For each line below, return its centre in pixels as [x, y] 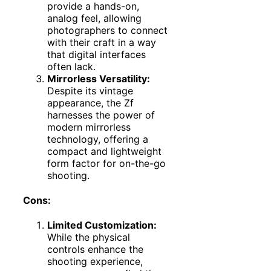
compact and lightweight [104, 151]
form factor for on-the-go [106, 163]
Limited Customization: [102, 225]
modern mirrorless [89, 127]
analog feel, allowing [94, 18]
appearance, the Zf [90, 103]
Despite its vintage [90, 90]
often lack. [71, 66]
